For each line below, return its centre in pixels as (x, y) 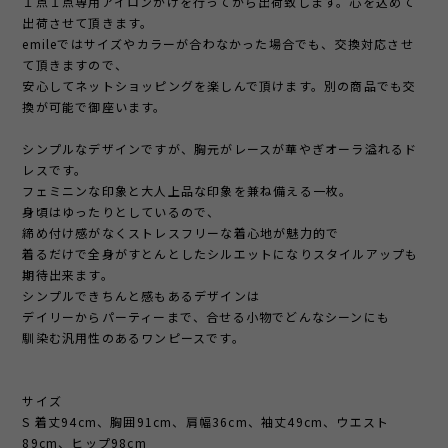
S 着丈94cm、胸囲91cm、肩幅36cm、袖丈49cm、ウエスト (206, 422)
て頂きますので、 (75, 65)
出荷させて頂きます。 (88, 23)
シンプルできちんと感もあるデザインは (141, 296)
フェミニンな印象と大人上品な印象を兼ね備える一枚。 (187, 191)
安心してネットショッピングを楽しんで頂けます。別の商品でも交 (219, 86)
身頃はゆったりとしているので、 (121, 212)
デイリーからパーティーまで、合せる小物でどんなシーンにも (206, 317)
